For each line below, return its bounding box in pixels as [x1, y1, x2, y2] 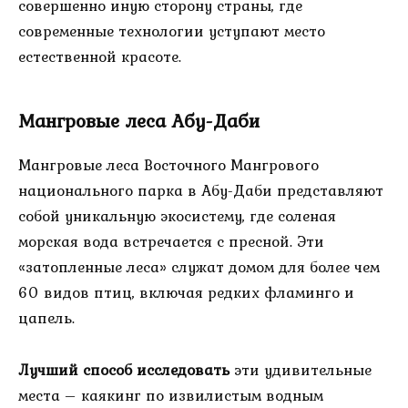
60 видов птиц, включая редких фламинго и [18, 280, 354, 305]
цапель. [18, 306, 75, 331]
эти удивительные [229, 358, 372, 382]
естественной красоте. [18, 45, 181, 69]
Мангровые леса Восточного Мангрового [18, 153, 319, 178]
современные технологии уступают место [18, 19, 325, 44]
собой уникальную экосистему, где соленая [18, 204, 336, 229]
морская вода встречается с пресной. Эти [18, 229, 324, 254]
